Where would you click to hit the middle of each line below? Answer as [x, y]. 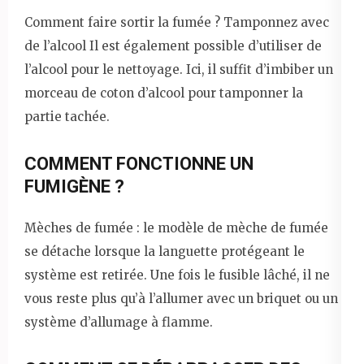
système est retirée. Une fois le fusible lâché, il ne [177, 275]
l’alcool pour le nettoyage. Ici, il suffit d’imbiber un [179, 70]
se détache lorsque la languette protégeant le [165, 252]
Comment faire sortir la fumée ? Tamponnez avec [177, 23]
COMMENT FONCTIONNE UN [139, 164]
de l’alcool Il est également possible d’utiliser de [173, 46]
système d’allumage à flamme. [119, 323]
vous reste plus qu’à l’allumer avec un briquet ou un [181, 299]
